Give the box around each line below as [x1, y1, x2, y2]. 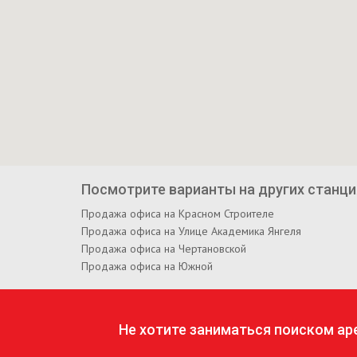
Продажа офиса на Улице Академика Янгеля [81, 223, 301, 238]
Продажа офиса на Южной [81, 258, 213, 273]
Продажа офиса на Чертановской [81, 241, 246, 256]
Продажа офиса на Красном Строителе [81, 206, 274, 221]
